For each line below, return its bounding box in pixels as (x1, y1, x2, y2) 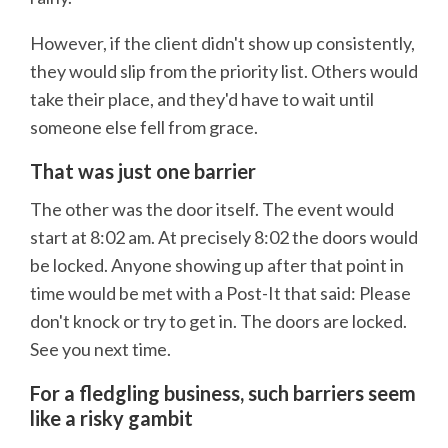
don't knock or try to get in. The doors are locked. (30, 310, 407, 333)
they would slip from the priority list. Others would (30, 59, 418, 82)
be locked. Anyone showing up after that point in (30, 254, 404, 277)
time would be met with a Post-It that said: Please (30, 282, 411, 305)
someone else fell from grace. (30, 115, 258, 138)
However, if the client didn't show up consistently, (30, 31, 415, 54)
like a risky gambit (30, 406, 193, 431)
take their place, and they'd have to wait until (30, 87, 374, 110)
